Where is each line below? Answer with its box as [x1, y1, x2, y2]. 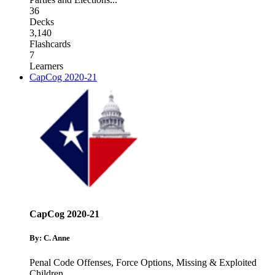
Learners [29, 60, 63, 71]
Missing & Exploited [176, 257, 257, 268]
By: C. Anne [29, 233, 70, 243]
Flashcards [29, 38, 71, 49]
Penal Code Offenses [29, 257, 111, 268]
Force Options [116, 257, 171, 268]
